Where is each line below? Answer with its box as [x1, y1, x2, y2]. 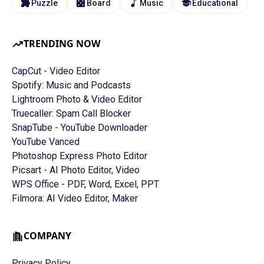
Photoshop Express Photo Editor [12, 150, 147, 162]
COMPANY [24, 229, 71, 243]
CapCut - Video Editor [12, 65, 100, 77]
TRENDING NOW [24, 37, 100, 51]
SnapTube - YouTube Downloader [12, 122, 147, 134]
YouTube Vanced [12, 136, 80, 148]
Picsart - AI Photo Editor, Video [12, 164, 140, 176]
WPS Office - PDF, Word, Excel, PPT [12, 179, 159, 190]
